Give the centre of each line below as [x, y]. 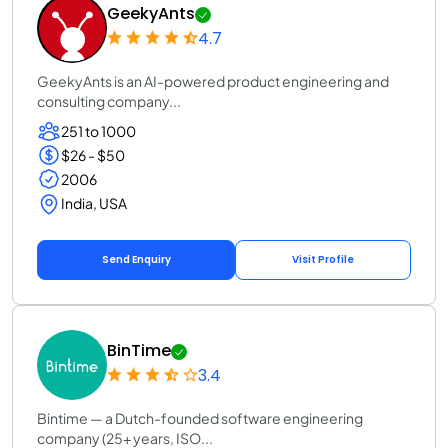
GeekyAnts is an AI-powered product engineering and [213, 80]
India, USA [94, 203]
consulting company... [109, 100]
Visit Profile [323, 259]
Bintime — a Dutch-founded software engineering [200, 417]
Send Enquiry [136, 259]
